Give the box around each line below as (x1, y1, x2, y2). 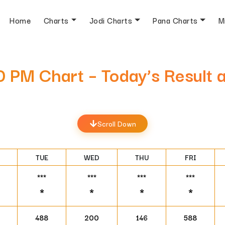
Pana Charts (153, 14, 198, 26)
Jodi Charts (89, 14, 133, 26)
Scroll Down (97, 118, 136, 129)
